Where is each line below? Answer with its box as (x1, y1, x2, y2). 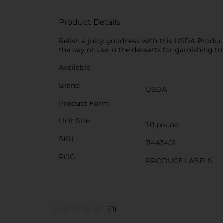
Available (59, 63, 90, 72)
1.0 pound (146, 120, 179, 129)
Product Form (59, 99, 109, 108)
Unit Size (59, 116, 90, 125)
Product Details (59, 17, 120, 27)
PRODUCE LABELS (146, 156, 212, 165)
